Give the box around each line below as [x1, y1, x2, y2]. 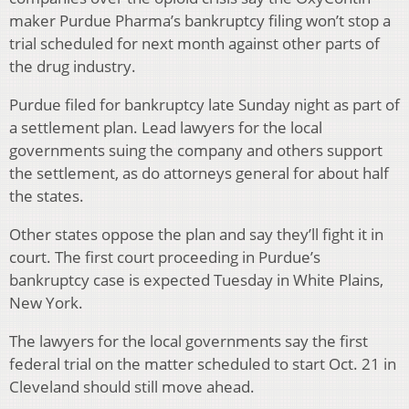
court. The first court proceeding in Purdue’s [9, 246, 320, 268]
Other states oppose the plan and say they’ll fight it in [9, 224, 383, 246]
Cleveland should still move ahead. [9, 376, 255, 398]
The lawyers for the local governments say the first [9, 330, 368, 352]
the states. [9, 185, 84, 207]
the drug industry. [9, 56, 136, 78]
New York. [9, 292, 83, 314]
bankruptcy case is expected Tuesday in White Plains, [9, 269, 383, 291]
